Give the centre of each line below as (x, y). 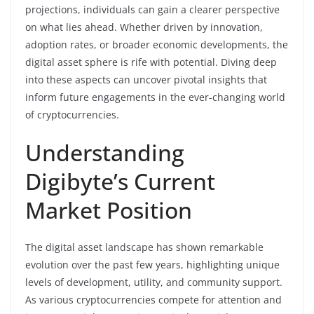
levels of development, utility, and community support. (154, 282)
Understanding (105, 152)
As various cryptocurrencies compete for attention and (153, 299)
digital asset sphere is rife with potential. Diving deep (151, 62)
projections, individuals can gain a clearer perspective (152, 9)
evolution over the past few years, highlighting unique (152, 264)
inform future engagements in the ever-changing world (155, 97)
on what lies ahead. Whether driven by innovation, (144, 27)
